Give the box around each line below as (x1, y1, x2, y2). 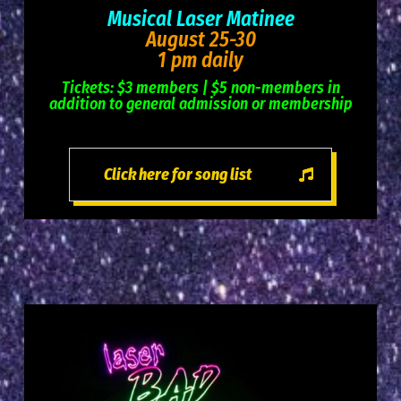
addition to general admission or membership (48, 94, 353, 115)
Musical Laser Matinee (107, 6, 294, 32)
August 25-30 (145, 27, 256, 53)
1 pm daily (158, 47, 243, 73)
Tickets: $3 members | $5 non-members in (61, 78, 340, 98)
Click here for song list (104, 165, 252, 185)
